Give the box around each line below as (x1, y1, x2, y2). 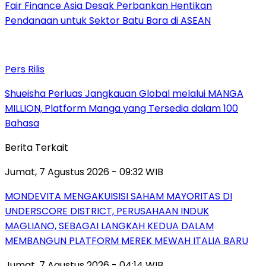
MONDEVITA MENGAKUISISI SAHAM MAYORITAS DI (5, 189, 232, 203)
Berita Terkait (5, 140, 68, 154)
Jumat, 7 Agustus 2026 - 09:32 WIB (5, 164, 163, 179)
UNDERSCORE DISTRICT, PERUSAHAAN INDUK (5, 204, 209, 218)
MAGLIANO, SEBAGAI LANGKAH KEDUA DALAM (5, 218, 214, 233)
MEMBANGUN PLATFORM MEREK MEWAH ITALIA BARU (5, 233, 248, 248)
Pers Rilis (5, 62, 45, 76)
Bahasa (5, 116, 39, 130)
